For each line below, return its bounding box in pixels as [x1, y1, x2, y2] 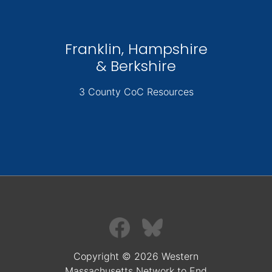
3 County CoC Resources [78, 86, 194, 98]
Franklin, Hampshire [64, 39, 208, 59]
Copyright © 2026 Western [73, 250, 199, 263]
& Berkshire [96, 56, 176, 76]
